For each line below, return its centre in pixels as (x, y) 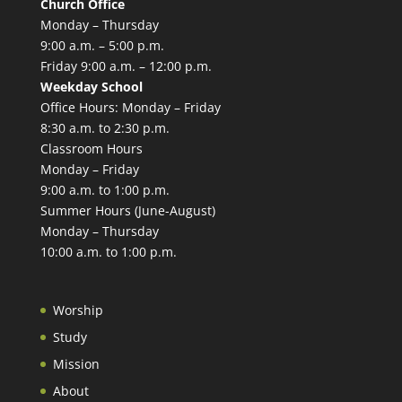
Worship (78, 310)
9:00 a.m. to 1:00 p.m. (105, 190)
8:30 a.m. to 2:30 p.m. (105, 128)
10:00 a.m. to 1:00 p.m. (108, 252)
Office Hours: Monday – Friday (130, 108)
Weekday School (91, 87)
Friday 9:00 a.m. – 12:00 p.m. (126, 66)
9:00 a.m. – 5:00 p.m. (102, 46)
